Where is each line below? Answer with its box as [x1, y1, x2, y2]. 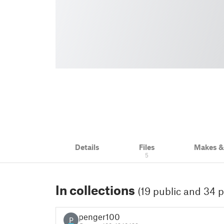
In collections [55, 182, 137, 197]
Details [75, 142, 100, 151]
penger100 [78, 211, 120, 221]
